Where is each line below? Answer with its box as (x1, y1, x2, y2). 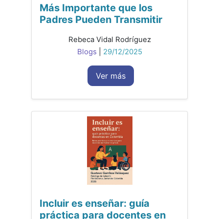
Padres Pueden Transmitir (40, 14, 162, 26)
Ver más (96, 71, 126, 81)
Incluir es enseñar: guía (40, 197, 150, 210)
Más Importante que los (40, 2, 153, 14)
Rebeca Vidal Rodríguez (68, 35, 151, 44)
